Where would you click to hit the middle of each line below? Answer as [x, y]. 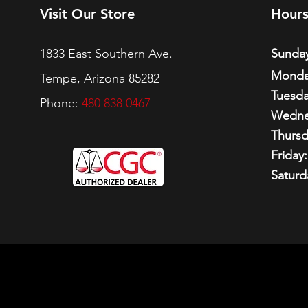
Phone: [60, 103]
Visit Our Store [87, 14]
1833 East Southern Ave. [106, 54]
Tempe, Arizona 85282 [99, 79]
